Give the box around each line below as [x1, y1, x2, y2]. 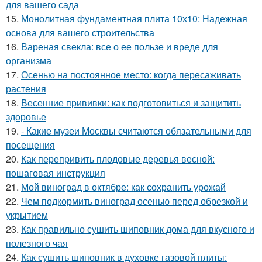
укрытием [6, 208, 48, 222]
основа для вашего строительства [6, 25, 154, 39]
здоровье [6, 109, 46, 123]
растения [6, 81, 46, 95]
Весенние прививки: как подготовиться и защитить [21, 95, 241, 109]
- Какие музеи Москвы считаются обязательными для [21, 123, 251, 137]
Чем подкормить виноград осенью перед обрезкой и [21, 194, 248, 208]
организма [6, 53, 51, 67]
